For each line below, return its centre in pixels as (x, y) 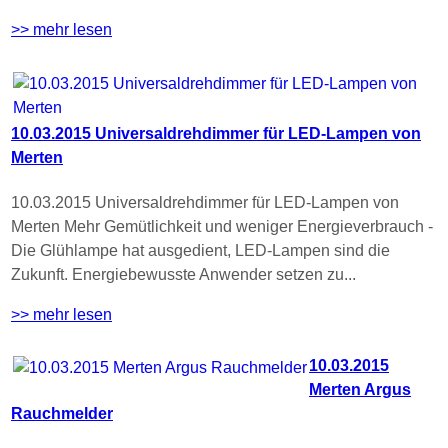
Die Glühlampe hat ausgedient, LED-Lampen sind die (200, 250)
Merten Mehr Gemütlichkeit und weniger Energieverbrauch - (222, 226)
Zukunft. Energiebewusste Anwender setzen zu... (183, 274)
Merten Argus (360, 390)
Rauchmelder (62, 414)
